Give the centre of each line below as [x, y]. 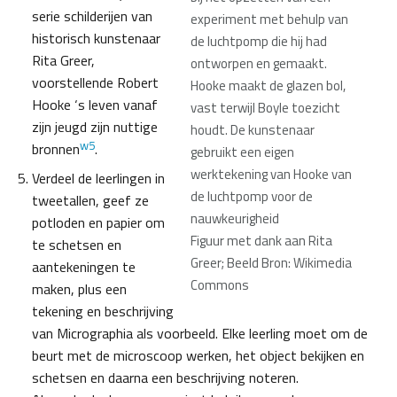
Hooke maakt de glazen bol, [268, 86]
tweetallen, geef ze [90, 201]
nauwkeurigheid [235, 219]
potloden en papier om [98, 223]
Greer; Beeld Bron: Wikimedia [271, 263]
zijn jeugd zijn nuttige [95, 127]
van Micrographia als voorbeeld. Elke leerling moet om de [200, 334]
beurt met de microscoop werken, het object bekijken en [198, 356]
